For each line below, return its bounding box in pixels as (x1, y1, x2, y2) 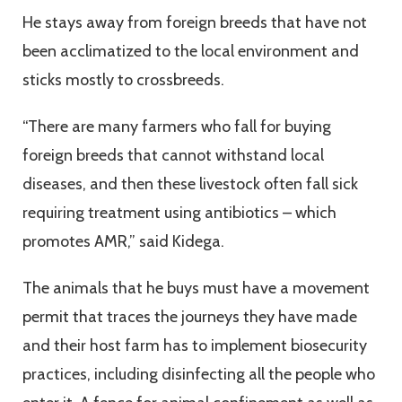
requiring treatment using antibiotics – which (22, 203, 336, 223)
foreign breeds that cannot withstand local (22, 145, 324, 166)
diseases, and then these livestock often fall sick (22, 174, 358, 195)
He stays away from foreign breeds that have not (22, 13, 367, 33)
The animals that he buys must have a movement (22, 278, 370, 299)
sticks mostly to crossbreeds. (22, 70, 224, 91)
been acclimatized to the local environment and (22, 41, 359, 62)
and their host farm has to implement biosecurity (22, 336, 367, 356)
